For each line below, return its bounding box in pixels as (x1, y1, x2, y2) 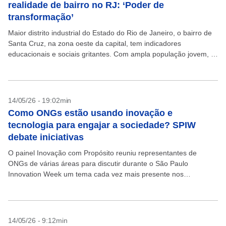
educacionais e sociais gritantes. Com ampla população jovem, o (8, 50, 215, 58)
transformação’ (8, 12, 74, 22)
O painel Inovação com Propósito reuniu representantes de (8, 149, 197, 157)
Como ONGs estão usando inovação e (8, 108, 173, 118)
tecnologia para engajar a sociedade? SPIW (8, 120, 196, 130)
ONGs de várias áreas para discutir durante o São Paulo (8, 159, 188, 167)
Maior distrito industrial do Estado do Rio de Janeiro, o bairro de (8, 29, 212, 37)
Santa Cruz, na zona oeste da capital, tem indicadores (8, 39, 181, 47)
